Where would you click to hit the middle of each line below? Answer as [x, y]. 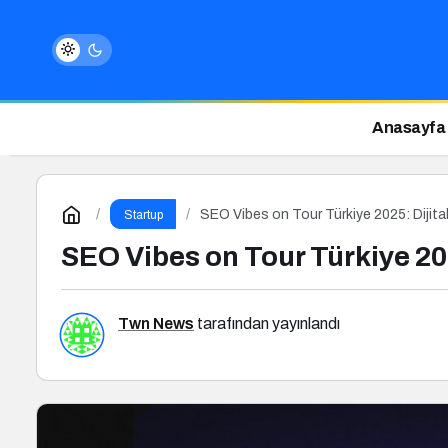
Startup [143, 215]
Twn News [156, 323]
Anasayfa [408, 127]
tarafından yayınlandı [267, 323]
